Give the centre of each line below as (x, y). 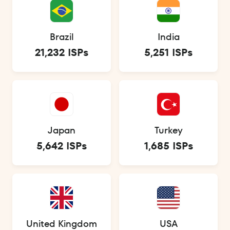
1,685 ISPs (168, 146)
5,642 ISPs (62, 146)
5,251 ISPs (168, 53)
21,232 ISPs (62, 53)
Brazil (62, 37)
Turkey (168, 130)
